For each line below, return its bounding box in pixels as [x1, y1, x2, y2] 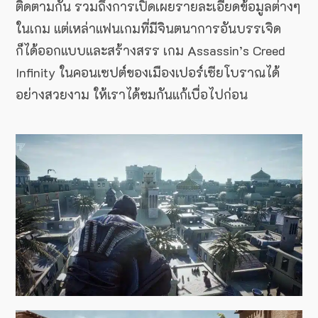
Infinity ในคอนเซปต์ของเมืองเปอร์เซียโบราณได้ [16, 64, 280, 82]
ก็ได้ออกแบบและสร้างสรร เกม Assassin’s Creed [16, 42, 285, 60]
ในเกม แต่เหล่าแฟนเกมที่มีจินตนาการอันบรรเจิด [16, 20, 281, 38]
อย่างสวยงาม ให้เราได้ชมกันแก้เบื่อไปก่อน [16, 86, 248, 104]
